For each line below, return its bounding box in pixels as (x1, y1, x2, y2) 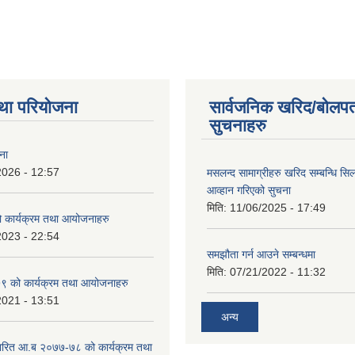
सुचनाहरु (209, 116, 266, 136)
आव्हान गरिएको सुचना (207, 184, 291, 197)
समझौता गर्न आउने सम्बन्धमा (207, 248, 315, 261)
